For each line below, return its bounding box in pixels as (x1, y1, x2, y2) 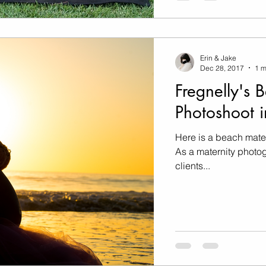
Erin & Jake (200, 53, 236, 62)
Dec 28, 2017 (200, 63, 244, 72)
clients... (175, 159, 210, 172)
